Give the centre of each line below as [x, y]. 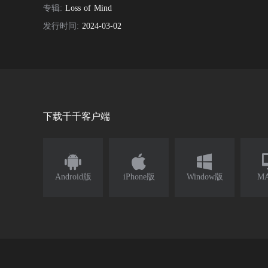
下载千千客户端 [77, 117]
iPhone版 [139, 177]
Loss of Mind [89, 8]
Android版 [73, 177]
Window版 [205, 177]
